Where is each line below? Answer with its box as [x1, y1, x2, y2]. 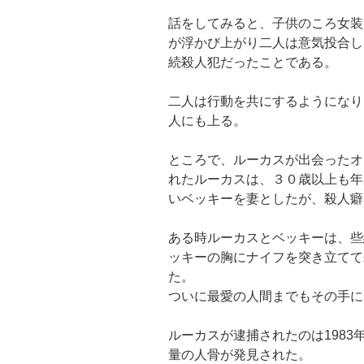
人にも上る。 [168, 114, 246, 128]
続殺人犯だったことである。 [168, 55, 337, 70]
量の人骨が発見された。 [168, 348, 311, 362]
